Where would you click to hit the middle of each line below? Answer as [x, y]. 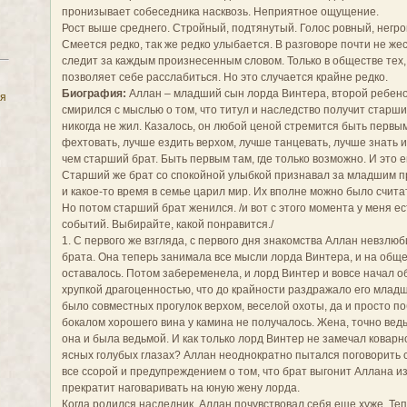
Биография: [94, 93]
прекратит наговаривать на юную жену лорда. [181, 387]
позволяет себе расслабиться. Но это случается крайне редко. [225, 77]
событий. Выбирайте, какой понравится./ [168, 224]
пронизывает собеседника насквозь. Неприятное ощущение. [221, 11]
